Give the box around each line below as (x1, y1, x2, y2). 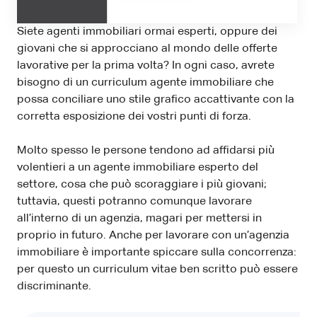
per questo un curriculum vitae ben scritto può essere (17, 263, 298, 275)
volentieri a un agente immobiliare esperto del (17, 161, 258, 173)
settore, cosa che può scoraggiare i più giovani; (17, 178, 267, 190)
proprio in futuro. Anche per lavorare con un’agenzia (17, 229, 289, 241)
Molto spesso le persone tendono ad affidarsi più (17, 144, 275, 156)
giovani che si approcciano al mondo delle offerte (17, 42, 277, 54)
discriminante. (17, 280, 91, 292)
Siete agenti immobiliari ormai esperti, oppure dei (17, 25, 277, 38)
